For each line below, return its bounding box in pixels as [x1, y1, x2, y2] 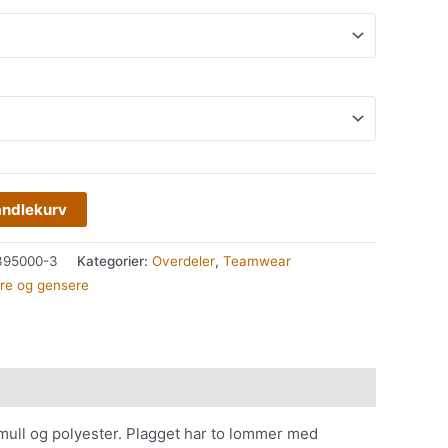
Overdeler [152, 253, 215, 270]
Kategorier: [77, 253, 152, 270]
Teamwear [223, 253, 291, 270]
